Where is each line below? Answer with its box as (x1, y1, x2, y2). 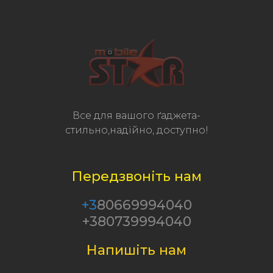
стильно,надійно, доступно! (65, 124, 208, 136)
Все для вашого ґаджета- (73, 109, 200, 121)
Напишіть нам (87, 241, 186, 258)
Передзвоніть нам (71, 168, 202, 185)
